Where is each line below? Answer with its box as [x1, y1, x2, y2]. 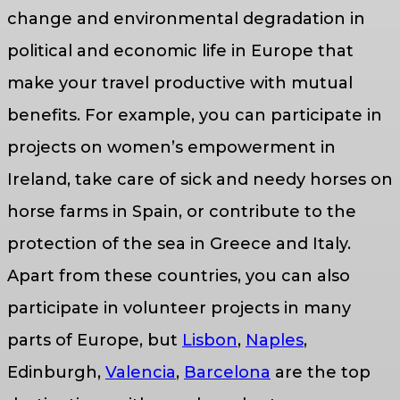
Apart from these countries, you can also [7, 265, 350, 286]
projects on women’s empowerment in [7, 137, 336, 157]
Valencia [105, 362, 176, 382]
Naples [246, 329, 304, 350]
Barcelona [184, 362, 271, 382]
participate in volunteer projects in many [7, 297, 351, 318]
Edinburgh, [7, 362, 105, 382]
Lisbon [182, 329, 237, 350]
